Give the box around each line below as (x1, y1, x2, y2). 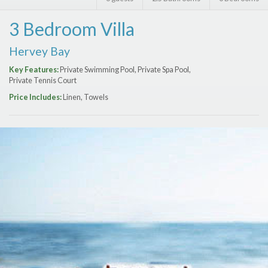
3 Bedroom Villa (9, 17, 135, 39)
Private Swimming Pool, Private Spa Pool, (59, 65, 191, 74)
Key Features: (9, 65, 59, 74)
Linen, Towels (62, 92, 108, 102)
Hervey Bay (9, 44, 70, 58)
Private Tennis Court (9, 75, 77, 85)
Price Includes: (9, 92, 62, 102)
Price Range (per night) (91, 27, 177, 38)
